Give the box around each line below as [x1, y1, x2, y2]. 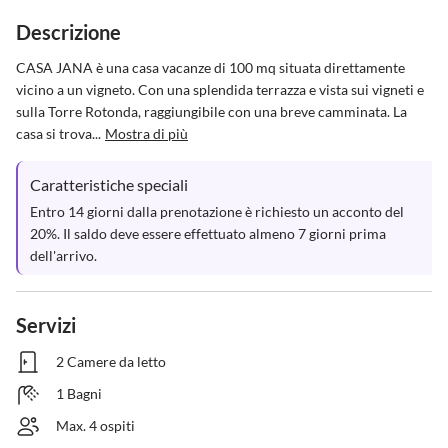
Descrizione [16, 20, 121, 44]
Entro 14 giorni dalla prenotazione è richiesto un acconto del [30, 203, 407, 220]
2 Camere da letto [56, 353, 166, 370]
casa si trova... [16, 125, 101, 142]
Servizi [16, 313, 76, 337]
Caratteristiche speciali [30, 175, 188, 194]
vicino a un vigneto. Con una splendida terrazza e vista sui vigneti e [16, 81, 427, 98]
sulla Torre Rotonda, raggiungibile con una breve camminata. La [16, 103, 410, 120]
